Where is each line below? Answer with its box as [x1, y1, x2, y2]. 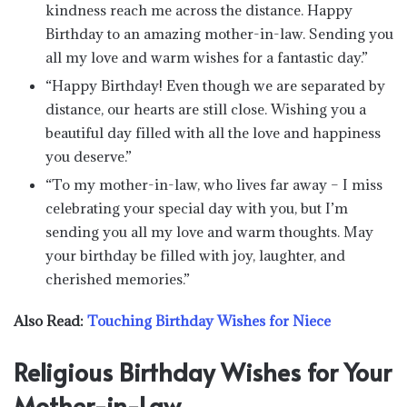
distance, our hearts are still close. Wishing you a [45, 99, 366, 118]
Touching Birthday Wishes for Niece [87, 311, 331, 330]
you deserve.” [45, 146, 132, 165]
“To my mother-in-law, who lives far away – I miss [45, 174, 382, 194]
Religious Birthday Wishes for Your [14, 353, 392, 389]
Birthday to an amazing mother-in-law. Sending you [45, 24, 393, 43]
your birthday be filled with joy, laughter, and [45, 245, 345, 264]
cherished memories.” [45, 269, 190, 288]
